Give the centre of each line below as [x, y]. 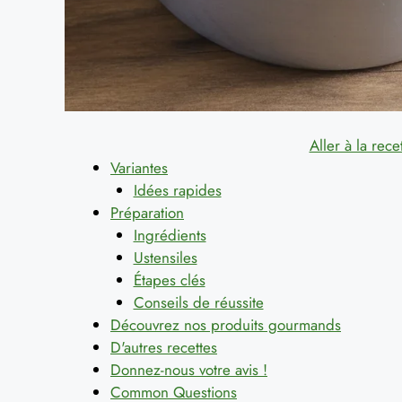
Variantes [139, 167]
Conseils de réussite [198, 302]
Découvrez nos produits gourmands [226, 324]
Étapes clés [169, 280]
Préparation [147, 212]
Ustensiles [165, 257]
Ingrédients [170, 235]
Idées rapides [177, 190]
